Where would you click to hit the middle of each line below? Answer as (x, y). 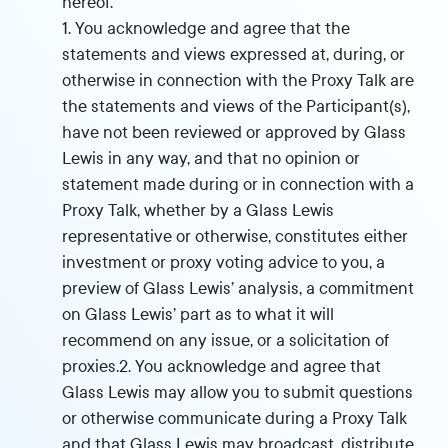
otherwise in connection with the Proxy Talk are (238, 80)
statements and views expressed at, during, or (234, 54)
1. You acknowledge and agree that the (206, 28)
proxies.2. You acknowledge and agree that (222, 366)
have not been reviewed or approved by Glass (234, 132)
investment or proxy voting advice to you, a (224, 262)
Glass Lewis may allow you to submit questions (238, 392)
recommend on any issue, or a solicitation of (226, 340)
